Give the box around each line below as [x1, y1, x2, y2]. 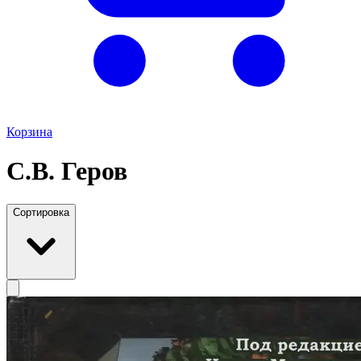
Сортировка [13, 205, 69, 218]
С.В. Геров [6, 156, 127, 186]
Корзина [6, 125, 52, 139]
